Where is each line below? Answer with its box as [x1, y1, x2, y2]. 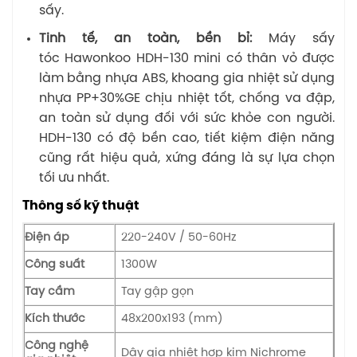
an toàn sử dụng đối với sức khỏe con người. [38, 111, 335, 125]
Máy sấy [251, 31, 335, 45]
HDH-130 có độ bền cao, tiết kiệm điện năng [38, 131, 335, 145]
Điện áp [25, 230, 69, 244]
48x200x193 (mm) [121, 312, 224, 325]
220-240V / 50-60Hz [121, 230, 237, 244]
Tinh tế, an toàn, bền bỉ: [38, 31, 252, 45]
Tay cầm [25, 284, 75, 298]
